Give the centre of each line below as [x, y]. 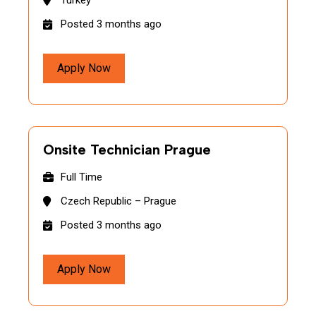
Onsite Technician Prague [127, 150]
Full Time [81, 177]
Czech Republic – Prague [119, 201]
